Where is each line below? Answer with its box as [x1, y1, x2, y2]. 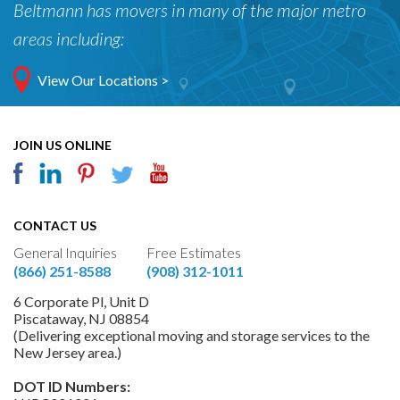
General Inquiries [13, 244, 117, 262]
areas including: [13, 28, 124, 50]
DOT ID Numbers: [13, 378, 130, 396]
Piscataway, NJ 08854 [13, 310, 149, 328]
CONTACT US [13, 218, 96, 234]
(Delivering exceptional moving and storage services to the [13, 327, 370, 345]
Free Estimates [146, 244, 241, 262]
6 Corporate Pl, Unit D [13, 293, 149, 311]
